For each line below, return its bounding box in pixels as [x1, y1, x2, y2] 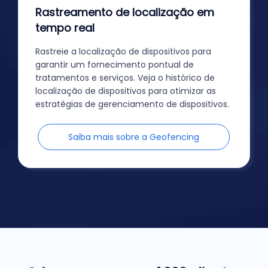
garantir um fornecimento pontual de [35, 58, 194, 71]
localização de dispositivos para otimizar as [35, 84, 217, 97]
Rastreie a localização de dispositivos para [35, 45, 212, 57]
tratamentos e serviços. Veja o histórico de [35, 71, 215, 84]
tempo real [35, 20, 95, 35]
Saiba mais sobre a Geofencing [68, 130, 200, 143]
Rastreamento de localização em [35, 4, 215, 20]
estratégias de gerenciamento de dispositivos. [35, 98, 230, 110]
